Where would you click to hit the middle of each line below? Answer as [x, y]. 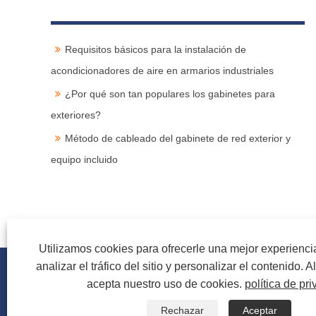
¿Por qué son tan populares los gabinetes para [170, 93]
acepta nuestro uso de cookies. [165, 284]
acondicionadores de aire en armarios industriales [162, 70]
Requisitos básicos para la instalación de [155, 49]
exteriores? [76, 115]
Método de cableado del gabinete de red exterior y [177, 138]
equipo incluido [84, 159]
